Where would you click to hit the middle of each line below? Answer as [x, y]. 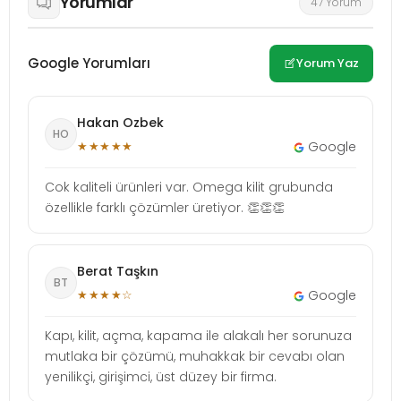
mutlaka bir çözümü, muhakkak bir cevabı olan [195, 356]
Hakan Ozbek [120, 122]
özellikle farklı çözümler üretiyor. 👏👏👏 [165, 207]
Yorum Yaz [328, 63]
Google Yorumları [89, 64]
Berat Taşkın [118, 271]
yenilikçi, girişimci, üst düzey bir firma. [161, 376]
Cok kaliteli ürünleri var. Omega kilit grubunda [189, 187]
